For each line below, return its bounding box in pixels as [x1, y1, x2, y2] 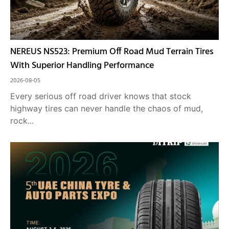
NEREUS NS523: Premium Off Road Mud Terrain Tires [10, 44, 214, 59]
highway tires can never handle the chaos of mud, [10, 103, 203, 113]
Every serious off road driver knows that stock [10, 91, 191, 101]
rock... [10, 116, 34, 126]
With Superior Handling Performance [10, 58, 154, 73]
